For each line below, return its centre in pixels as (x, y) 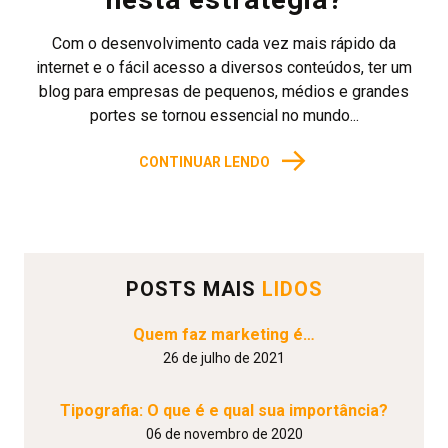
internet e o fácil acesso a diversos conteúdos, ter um (224, 67)
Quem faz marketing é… (224, 334)
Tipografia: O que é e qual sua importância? (224, 410)
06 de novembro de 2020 (224, 434)
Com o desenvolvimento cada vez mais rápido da (224, 43)
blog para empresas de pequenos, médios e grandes (224, 91)
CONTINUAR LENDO (204, 162)
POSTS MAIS (193, 289)
